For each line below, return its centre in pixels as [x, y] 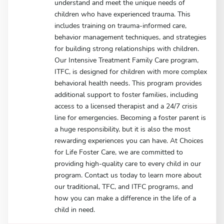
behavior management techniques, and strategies [131, 37]
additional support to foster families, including [126, 94]
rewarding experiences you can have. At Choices [129, 140]
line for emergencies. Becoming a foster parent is [130, 117]
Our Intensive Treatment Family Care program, [127, 60]
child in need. [75, 209]
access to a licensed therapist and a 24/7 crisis [126, 106]
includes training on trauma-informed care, [121, 25]
